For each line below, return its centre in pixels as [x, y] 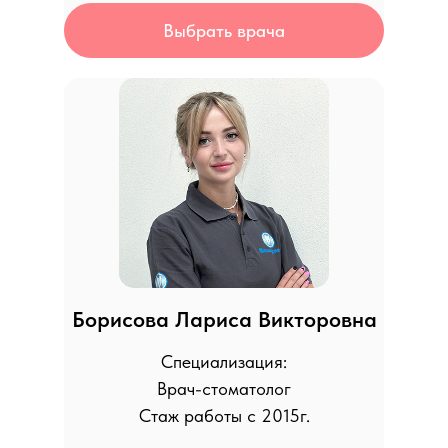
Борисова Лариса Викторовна [224, 319]
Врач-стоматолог [224, 388]
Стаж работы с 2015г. [224, 415]
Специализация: [224, 361]
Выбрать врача [224, 30]
